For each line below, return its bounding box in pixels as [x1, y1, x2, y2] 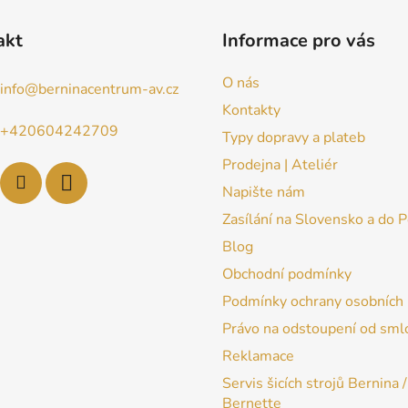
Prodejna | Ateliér [222, 155, 338, 176]
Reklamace [222, 346, 294, 367]
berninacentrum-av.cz [37, 79, 178, 100]
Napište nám [222, 182, 305, 203]
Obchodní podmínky [222, 264, 352, 285]
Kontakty [222, 100, 280, 121]
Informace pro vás [222, 28, 375, 54]
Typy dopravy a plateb [222, 127, 365, 148]
